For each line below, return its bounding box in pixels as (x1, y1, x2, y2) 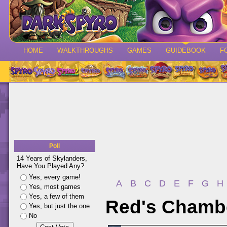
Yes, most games (29, 183, 81, 191)
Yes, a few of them (29, 193, 84, 200)
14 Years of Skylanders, (17, 155, 87, 162)
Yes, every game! (29, 173, 81, 181)
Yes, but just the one (29, 202, 90, 210)
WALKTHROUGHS (57, 47, 113, 54)
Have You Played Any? (17, 162, 84, 170)
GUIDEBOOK (166, 47, 206, 54)
